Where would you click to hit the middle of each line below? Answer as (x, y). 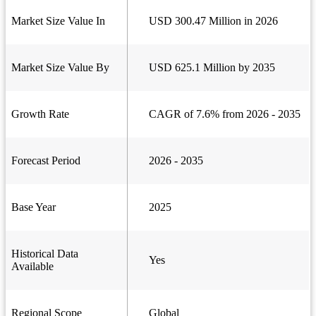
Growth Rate (40, 114)
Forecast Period (46, 161)
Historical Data (45, 254)
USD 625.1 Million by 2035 (212, 68)
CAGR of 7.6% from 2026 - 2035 (225, 114)
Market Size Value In (58, 21)
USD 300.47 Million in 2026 (213, 21)
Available (32, 267)
